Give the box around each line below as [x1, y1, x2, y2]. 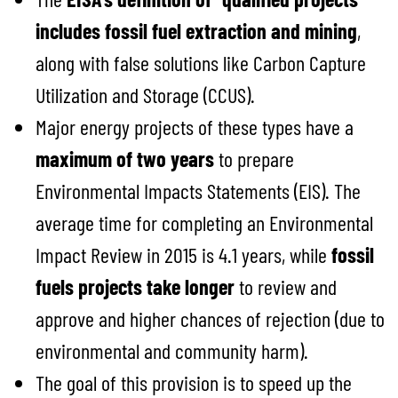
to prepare [214, 145, 294, 171]
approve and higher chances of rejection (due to [36, 305, 385, 331]
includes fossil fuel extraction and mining [36, 17, 357, 44]
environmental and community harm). [36, 337, 313, 363]
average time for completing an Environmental [36, 209, 373, 235]
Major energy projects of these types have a [36, 113, 354, 139]
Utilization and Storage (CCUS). [36, 81, 259, 107]
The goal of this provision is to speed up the [36, 369, 352, 395]
